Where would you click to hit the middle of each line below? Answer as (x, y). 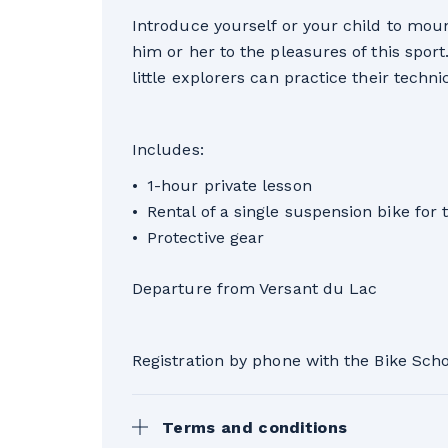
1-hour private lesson (229, 186)
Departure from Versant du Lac (255, 289)
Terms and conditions (255, 428)
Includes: (168, 150)
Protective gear (206, 238)
